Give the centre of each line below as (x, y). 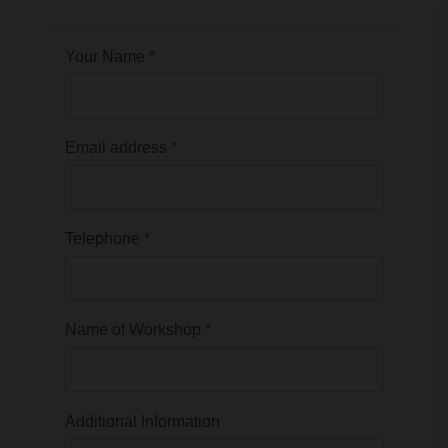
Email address (118, 147)
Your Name (107, 56)
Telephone (104, 239)
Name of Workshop (135, 330)
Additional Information (142, 421)
